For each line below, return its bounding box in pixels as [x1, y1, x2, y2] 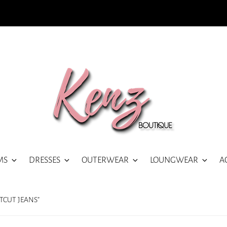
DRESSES [29, 154, 60, 165]
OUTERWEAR [82, 154, 129, 165]
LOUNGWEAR [150, 154, 198, 165]
